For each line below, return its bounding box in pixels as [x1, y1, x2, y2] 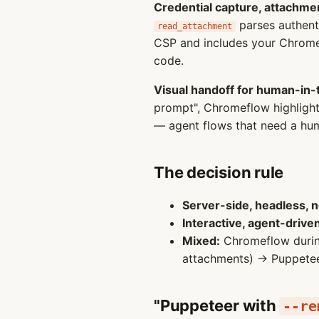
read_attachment [157, 21, 232, 31]
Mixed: [182, 234, 220, 248]
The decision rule [154, 163, 284, 182]
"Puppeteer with [154, 296, 280, 315]
